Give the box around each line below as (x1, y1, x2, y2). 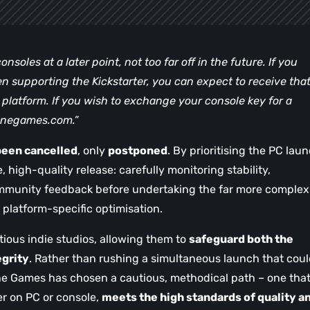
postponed (108, 144, 167, 158)
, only (77, 144, 108, 158)
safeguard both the (189, 232, 293, 246)
